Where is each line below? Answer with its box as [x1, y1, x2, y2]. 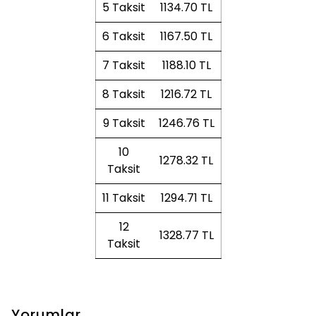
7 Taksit [102, 56, 145, 73]
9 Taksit [102, 114, 145, 131]
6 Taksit [102, 28, 145, 44]
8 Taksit [102, 85, 145, 102]
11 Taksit [102, 189, 145, 206]
